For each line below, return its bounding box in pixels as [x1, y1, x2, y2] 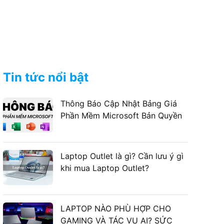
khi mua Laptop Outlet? [60, 163, 149, 173]
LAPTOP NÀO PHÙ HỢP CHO [60, 203, 171, 214]
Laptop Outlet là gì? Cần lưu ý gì [60, 151, 183, 161]
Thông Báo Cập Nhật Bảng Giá [60, 98, 177, 109]
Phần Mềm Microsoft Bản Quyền [60, 110, 182, 121]
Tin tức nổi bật [3, 70, 88, 85]
